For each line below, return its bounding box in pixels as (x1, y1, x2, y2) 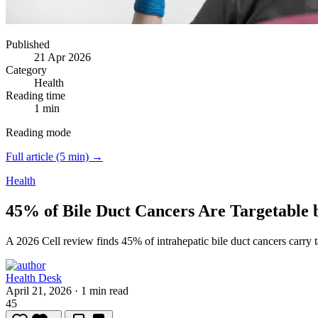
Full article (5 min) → (6, 150, 103, 163)
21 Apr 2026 (34, 51, 91, 63)
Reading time (6, 89, 65, 102)
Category (6, 64, 47, 76)
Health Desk (6, 271, 62, 284)
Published (6, 38, 50, 50)
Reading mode (6, 126, 71, 138)
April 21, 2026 (6, 284, 72, 297)
